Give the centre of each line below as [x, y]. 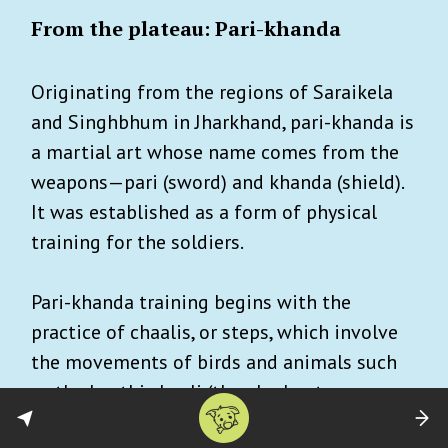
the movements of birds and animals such [214, 362]
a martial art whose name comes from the [215, 152]
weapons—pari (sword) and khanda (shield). [217, 182]
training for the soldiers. [137, 242]
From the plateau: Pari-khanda [186, 29]
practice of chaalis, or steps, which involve [214, 332]
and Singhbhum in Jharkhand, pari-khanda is [222, 122]
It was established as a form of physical [204, 212]
